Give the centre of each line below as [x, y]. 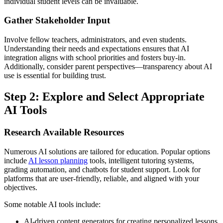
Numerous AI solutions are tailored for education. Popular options [107, 151]
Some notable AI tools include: [52, 204]
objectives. [21, 187]
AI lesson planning [58, 160]
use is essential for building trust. [55, 76]
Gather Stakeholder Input [57, 20]
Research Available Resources [64, 132]
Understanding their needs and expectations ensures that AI [97, 49]
